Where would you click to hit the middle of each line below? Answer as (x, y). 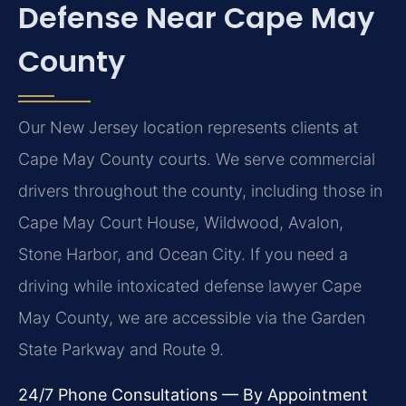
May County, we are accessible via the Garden (192, 318)
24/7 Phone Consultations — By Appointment (193, 394)
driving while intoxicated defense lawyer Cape (190, 286)
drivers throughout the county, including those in (200, 191)
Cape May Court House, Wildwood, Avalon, (181, 223)
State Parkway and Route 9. (121, 350)
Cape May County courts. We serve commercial (197, 159)
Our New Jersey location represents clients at (188, 128)
